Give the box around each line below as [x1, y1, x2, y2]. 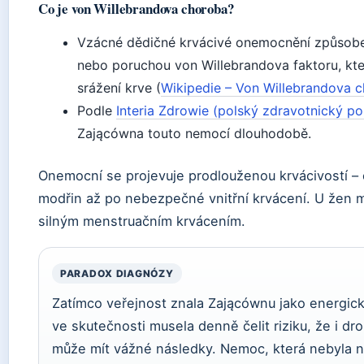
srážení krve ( [77, 80, 161, 97]
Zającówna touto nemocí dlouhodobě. [77, 125, 311, 142]
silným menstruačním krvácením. [38, 213, 245, 230]
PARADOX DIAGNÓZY [60, 267, 174, 280]
